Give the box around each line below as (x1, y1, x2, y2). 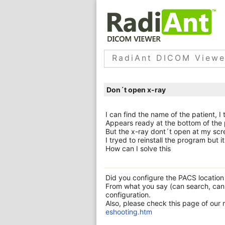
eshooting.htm (105, 207, 152, 216)
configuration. (105, 190, 151, 199)
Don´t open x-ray (106, 85, 166, 94)
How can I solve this (105, 144, 171, 153)
